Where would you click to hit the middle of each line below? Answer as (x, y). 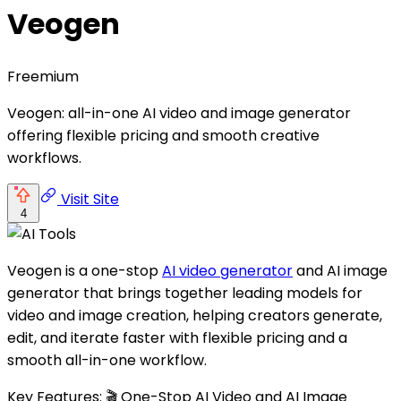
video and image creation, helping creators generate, (195, 315)
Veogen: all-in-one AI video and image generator (179, 113)
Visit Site (88, 199)
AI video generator (227, 270)
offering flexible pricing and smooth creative (163, 135)
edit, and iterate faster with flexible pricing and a (177, 337)
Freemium (43, 76)
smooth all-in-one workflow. (107, 360)
